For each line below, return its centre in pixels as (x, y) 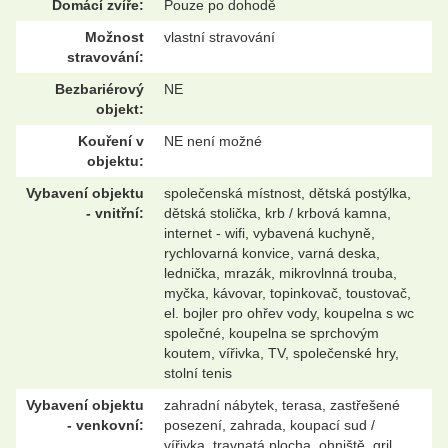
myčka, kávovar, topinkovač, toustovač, (287, 292)
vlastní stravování (219, 36)
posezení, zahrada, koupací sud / (269, 424)
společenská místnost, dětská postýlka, (287, 192)
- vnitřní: (115, 212)
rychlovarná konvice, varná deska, (272, 252)
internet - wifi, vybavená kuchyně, (269, 232)
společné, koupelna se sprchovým (271, 332)
